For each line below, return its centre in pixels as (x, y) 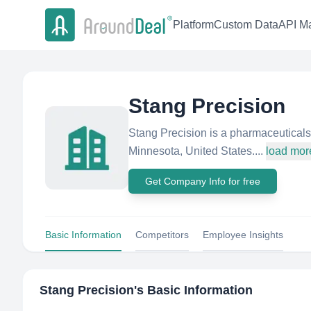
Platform (193, 25)
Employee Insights (243, 235)
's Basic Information (193, 290)
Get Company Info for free (203, 181)
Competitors (162, 235)
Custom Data (246, 25)
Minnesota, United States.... (196, 151)
